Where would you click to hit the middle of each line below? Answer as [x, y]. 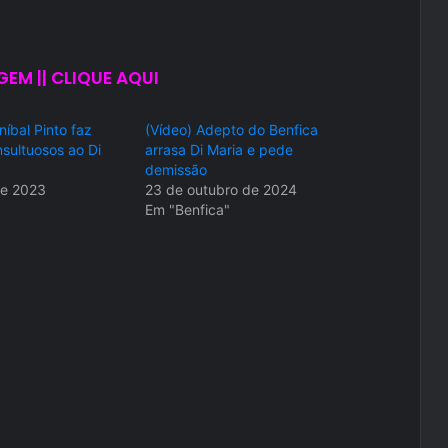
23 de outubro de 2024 [221, 190]
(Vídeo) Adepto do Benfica [232, 130]
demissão [176, 170]
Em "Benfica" [188, 210]
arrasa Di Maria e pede [219, 150]
